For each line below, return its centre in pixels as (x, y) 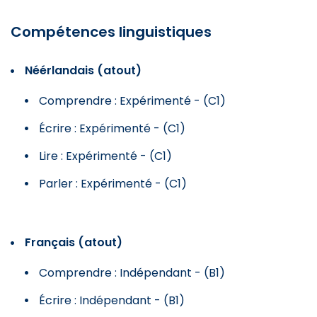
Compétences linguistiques (111, 31)
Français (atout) (74, 242)
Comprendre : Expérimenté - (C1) (132, 100)
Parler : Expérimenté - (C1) (113, 183)
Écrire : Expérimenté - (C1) (112, 128)
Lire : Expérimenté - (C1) (105, 156)
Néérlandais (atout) (83, 70)
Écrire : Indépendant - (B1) (112, 300)
